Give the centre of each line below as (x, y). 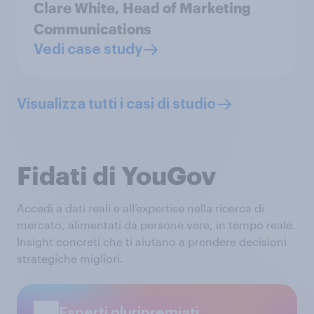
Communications (94, 29)
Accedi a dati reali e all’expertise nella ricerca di (141, 208)
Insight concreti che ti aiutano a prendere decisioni (152, 241)
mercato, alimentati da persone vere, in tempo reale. (156, 225)
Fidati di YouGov (116, 175)
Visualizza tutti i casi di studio (116, 104)
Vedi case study (88, 50)
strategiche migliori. (70, 258)
